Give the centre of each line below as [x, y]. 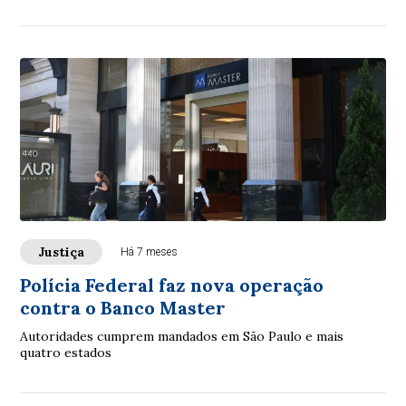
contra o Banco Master [123, 307]
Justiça [62, 251]
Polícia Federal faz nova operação [172, 285]
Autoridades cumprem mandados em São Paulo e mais [182, 336]
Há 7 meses [150, 251]
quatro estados [66, 352]
